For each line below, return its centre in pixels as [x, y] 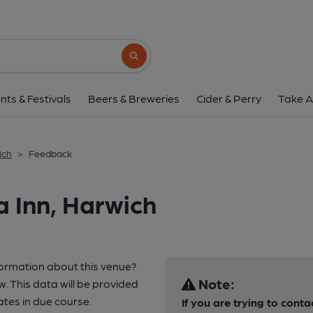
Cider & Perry [229, 98]
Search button [155, 62]
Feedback [50, 153]
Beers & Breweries [134, 98]
